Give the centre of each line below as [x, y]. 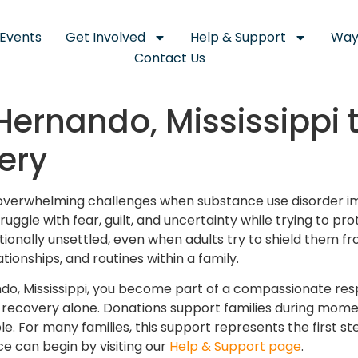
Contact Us [169, 58]
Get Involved [106, 37]
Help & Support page [235, 347]
